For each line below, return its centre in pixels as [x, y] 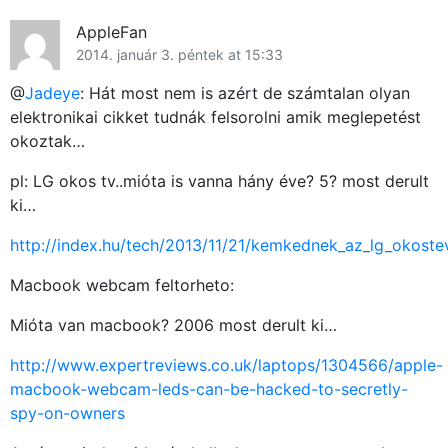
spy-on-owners [67, 413]
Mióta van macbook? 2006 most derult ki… [173, 325]
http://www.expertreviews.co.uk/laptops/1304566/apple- [226, 365]
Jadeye [52, 93]
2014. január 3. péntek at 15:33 [179, 55]
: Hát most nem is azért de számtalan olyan [245, 93]
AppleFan [111, 32]
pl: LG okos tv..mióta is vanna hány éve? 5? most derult [219, 181]
